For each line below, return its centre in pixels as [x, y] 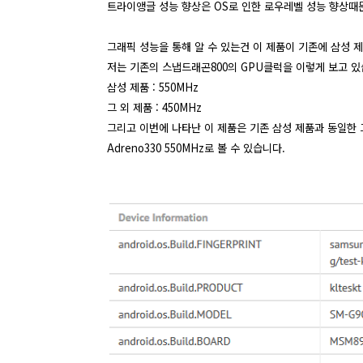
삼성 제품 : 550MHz [153, 87]
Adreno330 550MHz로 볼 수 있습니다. [196, 147]
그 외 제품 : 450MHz [154, 107]
